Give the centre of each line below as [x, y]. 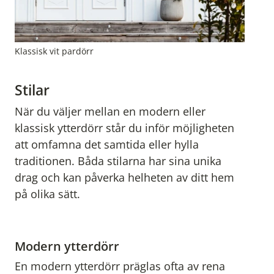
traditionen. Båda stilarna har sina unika [118, 161]
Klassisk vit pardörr [54, 51]
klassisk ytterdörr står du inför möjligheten [124, 128]
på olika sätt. [47, 194]
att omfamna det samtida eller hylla [107, 145]
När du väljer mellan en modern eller [110, 112]
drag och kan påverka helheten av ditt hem [124, 178]
